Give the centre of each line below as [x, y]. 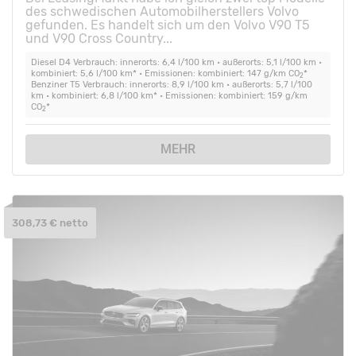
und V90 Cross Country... [99, 39]
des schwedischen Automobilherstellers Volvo [162, 12]
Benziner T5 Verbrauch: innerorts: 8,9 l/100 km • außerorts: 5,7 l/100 [171, 84]
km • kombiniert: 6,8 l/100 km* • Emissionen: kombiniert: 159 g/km [169, 95]
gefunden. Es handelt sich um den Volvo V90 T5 [167, 25]
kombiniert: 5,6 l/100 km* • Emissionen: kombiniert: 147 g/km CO [165, 73]
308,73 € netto [50, 223]
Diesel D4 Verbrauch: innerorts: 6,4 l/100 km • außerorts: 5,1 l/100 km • [176, 62]
